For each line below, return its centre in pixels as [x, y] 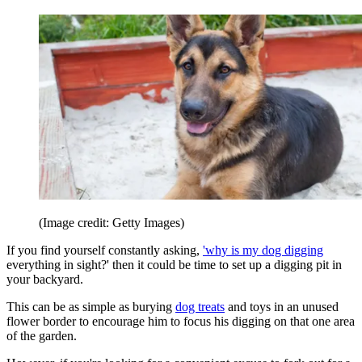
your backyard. [45, 280]
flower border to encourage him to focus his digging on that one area [181, 322]
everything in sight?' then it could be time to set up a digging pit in [174, 265]
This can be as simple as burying [91, 307]
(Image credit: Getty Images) [112, 223]
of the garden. [43, 336]
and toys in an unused [282, 307]
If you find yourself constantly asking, [105, 250]
